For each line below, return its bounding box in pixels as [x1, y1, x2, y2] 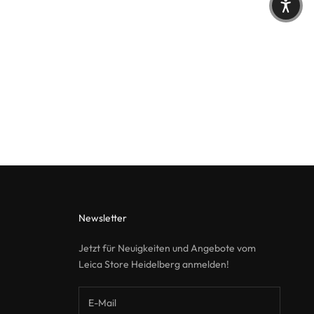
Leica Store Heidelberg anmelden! [78, 258, 229, 271]
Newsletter [78, 212, 127, 225]
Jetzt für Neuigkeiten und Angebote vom [78, 242, 256, 255]
